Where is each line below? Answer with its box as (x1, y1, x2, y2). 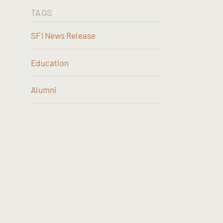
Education (31, 57, 69, 68)
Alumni (31, 85, 57, 95)
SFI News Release (31, 30, 96, 40)
